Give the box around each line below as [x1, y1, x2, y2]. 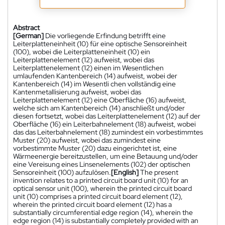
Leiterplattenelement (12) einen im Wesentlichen [13, 63, 164, 72]
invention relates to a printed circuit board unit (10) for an [13, 175, 188, 185]
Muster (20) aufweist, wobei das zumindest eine [13, 135, 161, 145]
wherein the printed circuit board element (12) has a [13, 199, 172, 209]
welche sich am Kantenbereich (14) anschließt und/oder [13, 103, 185, 113]
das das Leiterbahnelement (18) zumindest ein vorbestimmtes [13, 127, 203, 137]
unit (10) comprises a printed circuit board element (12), [13, 191, 183, 201]
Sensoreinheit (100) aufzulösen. [13, 167, 111, 177]
